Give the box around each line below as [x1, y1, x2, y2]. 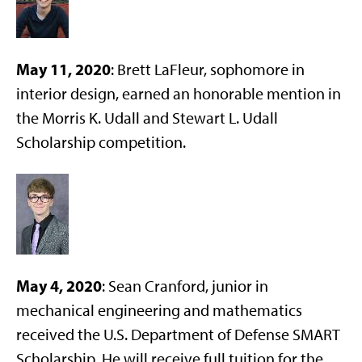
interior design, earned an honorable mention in [16, 84, 341, 103]
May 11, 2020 [16, 59, 111, 79]
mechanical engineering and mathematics [16, 301, 302, 320]
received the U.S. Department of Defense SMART [16, 325, 340, 344]
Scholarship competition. [16, 133, 186, 152]
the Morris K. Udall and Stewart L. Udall [16, 108, 278, 128]
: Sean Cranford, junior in [102, 276, 268, 296]
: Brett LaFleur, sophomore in [111, 60, 305, 79]
